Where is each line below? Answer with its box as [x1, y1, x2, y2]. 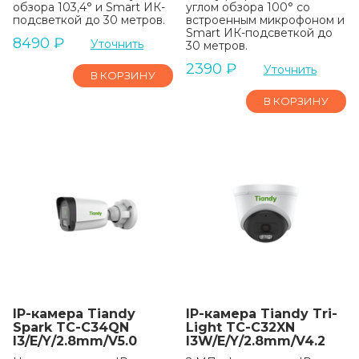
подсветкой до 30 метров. [13, 13, 165, 27]
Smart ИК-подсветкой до [186, 26, 333, 40]
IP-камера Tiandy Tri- [186, 306, 337, 321]
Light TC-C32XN [186, 320, 295, 335]
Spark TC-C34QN [13, 320, 129, 335]
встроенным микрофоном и [186, 13, 345, 27]
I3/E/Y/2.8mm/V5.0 [13, 333, 137, 349]
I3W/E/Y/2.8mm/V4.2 [186, 333, 325, 349]
